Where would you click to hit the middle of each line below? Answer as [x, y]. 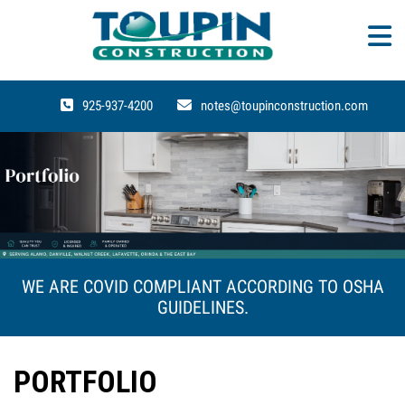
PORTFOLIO [85, 382]
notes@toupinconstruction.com [284, 106]
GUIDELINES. [202, 308]
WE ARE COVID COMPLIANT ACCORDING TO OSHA [202, 287]
